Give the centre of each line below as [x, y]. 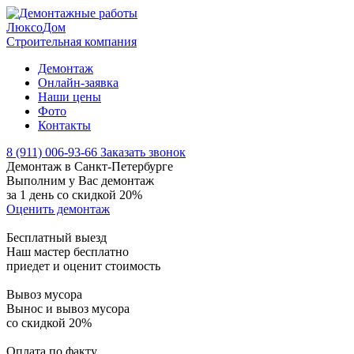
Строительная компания [72, 41]
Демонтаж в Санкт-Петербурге [90, 166]
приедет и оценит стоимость [83, 266]
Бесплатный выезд [56, 237]
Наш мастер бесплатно [68, 252]
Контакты [64, 125]
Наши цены [70, 97]
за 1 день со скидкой [63, 195]
